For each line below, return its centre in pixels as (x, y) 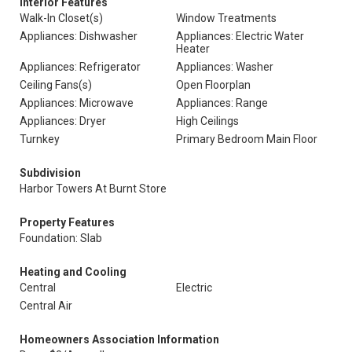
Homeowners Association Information (119, 339)
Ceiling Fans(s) (56, 85)
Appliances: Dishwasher (79, 36)
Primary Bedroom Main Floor (247, 139)
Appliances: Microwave (77, 103)
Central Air (46, 306)
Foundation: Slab (61, 238)
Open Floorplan (213, 85)
